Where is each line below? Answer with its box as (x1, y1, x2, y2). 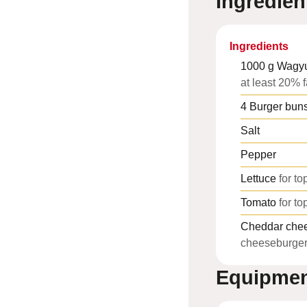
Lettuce (241, 173, 276, 185)
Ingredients (230, 40, 288, 53)
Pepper (241, 149, 276, 161)
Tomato (241, 197, 276, 209)
